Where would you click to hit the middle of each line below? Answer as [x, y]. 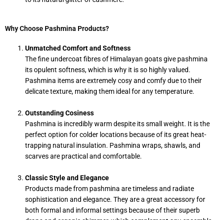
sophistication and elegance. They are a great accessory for [115, 200]
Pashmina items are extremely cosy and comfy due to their [114, 81]
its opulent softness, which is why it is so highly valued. [108, 70]
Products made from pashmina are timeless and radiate [110, 189]
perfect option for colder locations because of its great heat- [116, 135]
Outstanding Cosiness [60, 113]
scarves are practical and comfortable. [84, 156]
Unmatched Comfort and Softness [78, 48]
